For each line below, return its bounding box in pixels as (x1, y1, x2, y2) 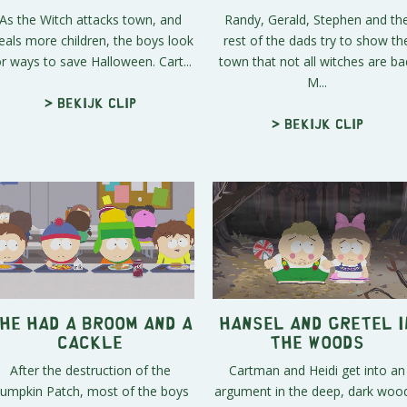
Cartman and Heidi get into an (229, 362, 405, 380)
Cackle (57, 337, 123, 346)
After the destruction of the (9, 362, 171, 380)
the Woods (270, 337, 364, 346)
